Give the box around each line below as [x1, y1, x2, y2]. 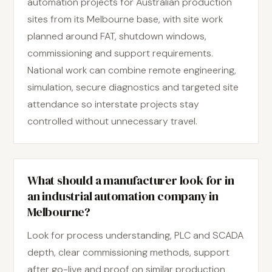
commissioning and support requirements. [27, 47, 213, 59]
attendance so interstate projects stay [27, 98, 199, 110]
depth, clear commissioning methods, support [27, 246, 229, 259]
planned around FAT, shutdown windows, [27, 30, 206, 42]
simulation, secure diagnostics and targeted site [27, 81, 239, 93]
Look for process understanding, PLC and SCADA [27, 229, 243, 242]
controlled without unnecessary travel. [27, 115, 197, 127]
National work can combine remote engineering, [27, 64, 236, 76]
